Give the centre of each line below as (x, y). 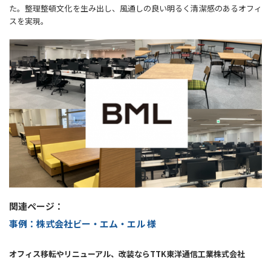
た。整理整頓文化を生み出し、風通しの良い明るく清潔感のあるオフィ (135, 8)
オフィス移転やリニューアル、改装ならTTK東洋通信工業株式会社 (127, 253)
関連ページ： (36, 206)
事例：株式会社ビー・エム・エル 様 (83, 223)
